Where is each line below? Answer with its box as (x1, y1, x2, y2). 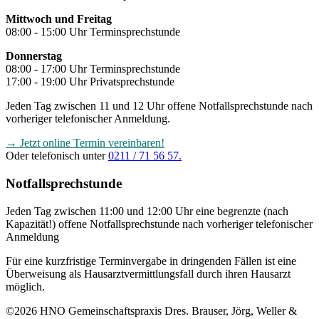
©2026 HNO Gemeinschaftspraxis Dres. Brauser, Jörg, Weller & (6, 304, 297, 317)
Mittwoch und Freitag (6, 13, 112, 26)
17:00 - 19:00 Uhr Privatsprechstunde (6, 75, 174, 88)
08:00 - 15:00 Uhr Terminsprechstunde (6, 26, 180, 38)
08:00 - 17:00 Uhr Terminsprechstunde (6, 63, 180, 75)
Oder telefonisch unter (6, 150, 108, 162)
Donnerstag (6, 50, 68, 63)
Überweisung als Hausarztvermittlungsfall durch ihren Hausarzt (6, 267, 291, 280)
